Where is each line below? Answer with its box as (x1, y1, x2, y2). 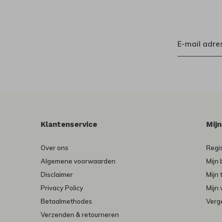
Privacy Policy (41, 184, 83, 192)
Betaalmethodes (41, 197, 92, 206)
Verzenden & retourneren (41, 211, 119, 219)
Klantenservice (41, 120, 97, 129)
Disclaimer (41, 170, 73, 179)
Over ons (41, 144, 68, 152)
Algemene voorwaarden (41, 157, 115, 166)
